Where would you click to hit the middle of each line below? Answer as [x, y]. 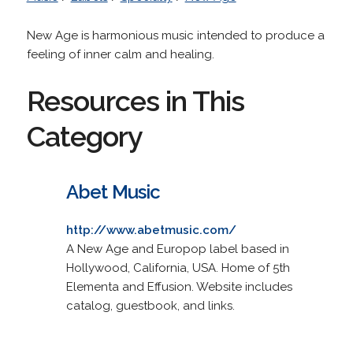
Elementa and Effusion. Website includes [179, 286]
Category [84, 136]
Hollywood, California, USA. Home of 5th [178, 268]
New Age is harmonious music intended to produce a [175, 35]
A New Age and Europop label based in [177, 249]
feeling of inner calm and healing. [120, 54]
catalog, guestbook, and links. [150, 305]
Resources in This [135, 100]
